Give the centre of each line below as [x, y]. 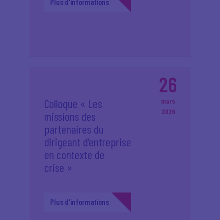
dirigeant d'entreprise [88, 142]
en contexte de [74, 154]
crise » [58, 167]
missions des [70, 116]
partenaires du [74, 129]
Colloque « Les [73, 103]
